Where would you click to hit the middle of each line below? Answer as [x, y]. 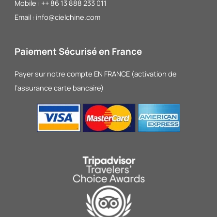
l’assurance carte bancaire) [59, 87]
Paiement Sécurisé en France [78, 51]
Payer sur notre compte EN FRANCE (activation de [95, 73]
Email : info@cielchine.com [57, 17]
